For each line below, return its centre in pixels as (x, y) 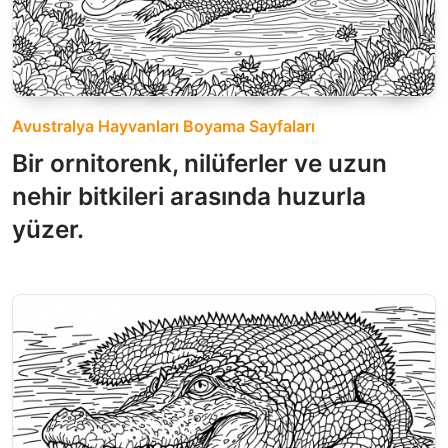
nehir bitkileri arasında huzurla (189, 196)
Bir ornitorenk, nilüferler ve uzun (199, 163)
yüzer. (48, 229)
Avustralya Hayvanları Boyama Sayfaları (163, 126)
